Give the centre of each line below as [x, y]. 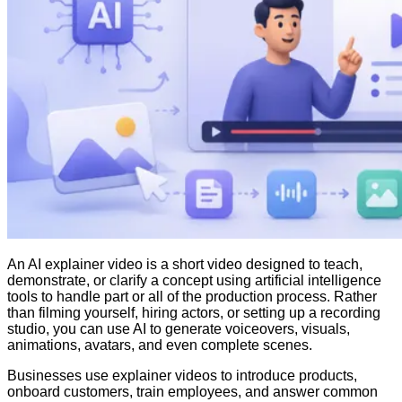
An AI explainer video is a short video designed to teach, [185, 265]
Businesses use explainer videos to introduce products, [182, 376]
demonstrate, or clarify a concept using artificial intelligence [194, 281]
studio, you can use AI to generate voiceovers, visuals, [179, 329]
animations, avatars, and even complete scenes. [160, 345]
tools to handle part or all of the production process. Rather [192, 297]
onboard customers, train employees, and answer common [192, 392]
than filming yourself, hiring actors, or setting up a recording [194, 313]
